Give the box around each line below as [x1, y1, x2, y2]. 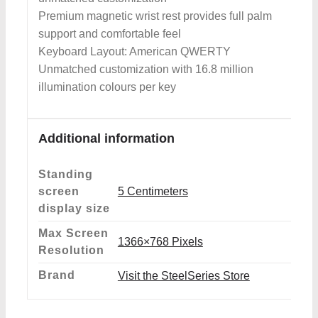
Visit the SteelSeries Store [117, 270, 250, 283]
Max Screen [38, 227, 109, 240]
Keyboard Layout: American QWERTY [38, 45, 231, 57]
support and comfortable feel [38, 27, 181, 40]
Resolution [38, 244, 104, 257]
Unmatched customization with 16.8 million [38, 62, 253, 75]
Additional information [38, 131, 175, 146]
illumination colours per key [38, 80, 176, 93]
